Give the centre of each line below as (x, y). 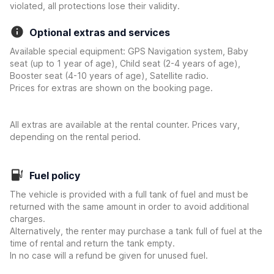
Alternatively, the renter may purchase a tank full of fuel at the (136, 231)
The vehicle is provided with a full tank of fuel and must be (129, 194)
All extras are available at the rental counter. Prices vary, (125, 124)
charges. (28, 219)
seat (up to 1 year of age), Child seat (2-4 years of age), (125, 63)
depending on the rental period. (75, 137)
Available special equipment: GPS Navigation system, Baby (129, 51)
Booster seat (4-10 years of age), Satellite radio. (109, 76)
